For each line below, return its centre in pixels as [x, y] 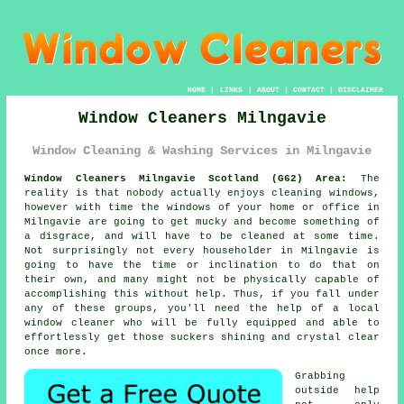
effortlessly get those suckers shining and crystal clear [202, 337]
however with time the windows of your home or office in [202, 207]
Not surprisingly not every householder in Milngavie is [202, 250]
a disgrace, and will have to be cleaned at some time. [202, 236]
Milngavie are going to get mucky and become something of [202, 221]
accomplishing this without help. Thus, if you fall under [202, 294]
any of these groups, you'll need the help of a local [202, 308]
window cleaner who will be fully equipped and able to [202, 322]
